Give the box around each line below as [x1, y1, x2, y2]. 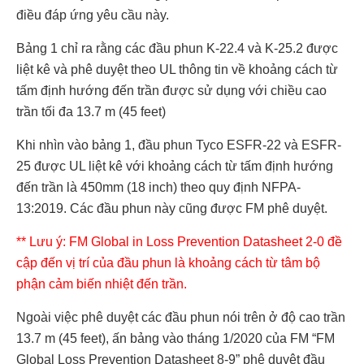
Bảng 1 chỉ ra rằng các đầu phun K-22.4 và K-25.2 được [16, 41, 338, 55]
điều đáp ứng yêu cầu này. [16, 7, 169, 22]
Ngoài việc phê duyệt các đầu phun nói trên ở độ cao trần [16, 310, 345, 324]
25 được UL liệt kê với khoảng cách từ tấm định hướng [16, 158, 333, 173]
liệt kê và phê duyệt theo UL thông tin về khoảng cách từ [16, 62, 338, 76]
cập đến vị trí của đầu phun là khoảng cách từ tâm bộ [16, 255, 320, 270]
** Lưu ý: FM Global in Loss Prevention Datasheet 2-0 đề [16, 234, 342, 249]
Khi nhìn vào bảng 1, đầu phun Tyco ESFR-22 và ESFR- [16, 137, 341, 152]
